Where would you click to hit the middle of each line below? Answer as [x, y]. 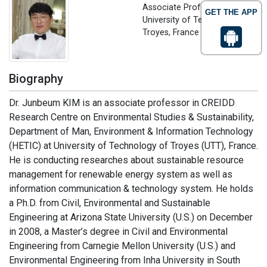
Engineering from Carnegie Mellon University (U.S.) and [122, 246]
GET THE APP [231, 12]
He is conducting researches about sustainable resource [126, 160]
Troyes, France [171, 32]
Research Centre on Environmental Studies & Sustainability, [131, 117]
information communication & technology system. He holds [131, 188]
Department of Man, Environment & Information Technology [131, 131]
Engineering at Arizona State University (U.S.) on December [131, 217]
